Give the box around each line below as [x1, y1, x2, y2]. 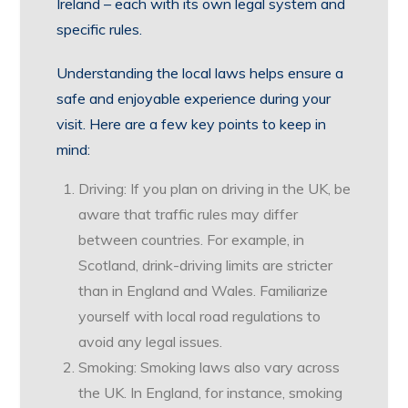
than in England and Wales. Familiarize [78, 281, 329, 300]
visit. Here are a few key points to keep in [56, 115, 327, 133]
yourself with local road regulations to [78, 307, 321, 325]
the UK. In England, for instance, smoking [78, 383, 343, 402]
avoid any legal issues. [78, 332, 223, 351]
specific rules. [56, 20, 143, 38]
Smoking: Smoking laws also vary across [78, 358, 341, 376]
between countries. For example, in [78, 230, 305, 249]
